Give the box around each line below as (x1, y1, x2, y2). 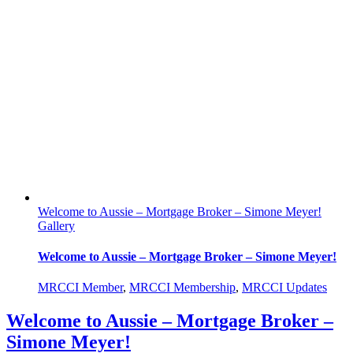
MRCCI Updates (242, 281, 327, 295)
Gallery (38, 218, 75, 232)
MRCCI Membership (129, 281, 236, 295)
